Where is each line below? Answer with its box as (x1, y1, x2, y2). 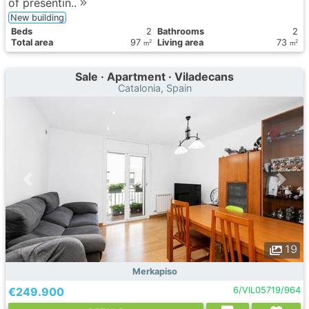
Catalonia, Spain (117, 82, 192, 94)
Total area (11, 37, 53, 48)
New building (10, 12, 64, 23)
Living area (157, 37, 203, 48)
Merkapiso (132, 266, 177, 277)
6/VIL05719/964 (232, 285, 301, 295)
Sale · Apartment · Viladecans (75, 70, 234, 83)
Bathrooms (157, 26, 204, 37)
